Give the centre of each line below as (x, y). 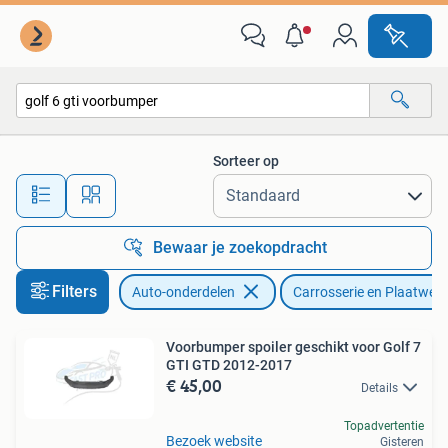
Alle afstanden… (210, 186)
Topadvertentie (384, 426)
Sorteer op (246, 161)
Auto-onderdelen (183, 292)
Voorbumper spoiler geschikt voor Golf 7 (293, 347)
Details (379, 388)
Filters (74, 291)
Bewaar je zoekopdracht (240, 247)
